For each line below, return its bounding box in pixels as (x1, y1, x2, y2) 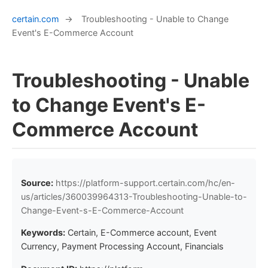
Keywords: (21, 227, 65, 238)
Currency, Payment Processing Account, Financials (21, 241, 224, 252)
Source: (21, 177, 53, 188)
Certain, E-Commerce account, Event (68, 227, 217, 238)
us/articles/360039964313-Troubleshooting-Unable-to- (21, 191, 247, 202)
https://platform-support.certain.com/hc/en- (56, 177, 235, 188)
